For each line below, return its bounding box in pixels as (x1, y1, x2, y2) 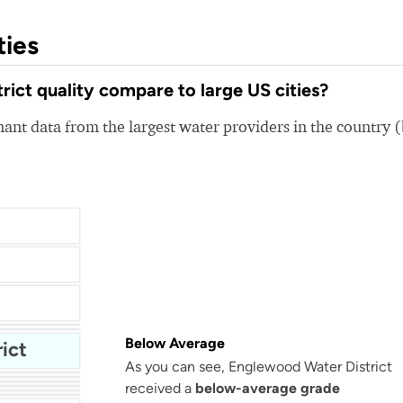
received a (125, 380, 195, 397)
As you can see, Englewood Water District (125, 358, 392, 375)
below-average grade (195, 380, 340, 397)
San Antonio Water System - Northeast (48, 376, 59, 400)
